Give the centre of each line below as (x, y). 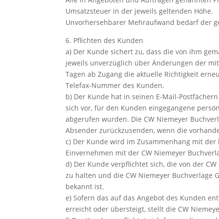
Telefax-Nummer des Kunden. (115, 85)
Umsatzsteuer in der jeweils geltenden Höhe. (140, 11)
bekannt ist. (85, 186)
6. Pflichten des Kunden (105, 40)
